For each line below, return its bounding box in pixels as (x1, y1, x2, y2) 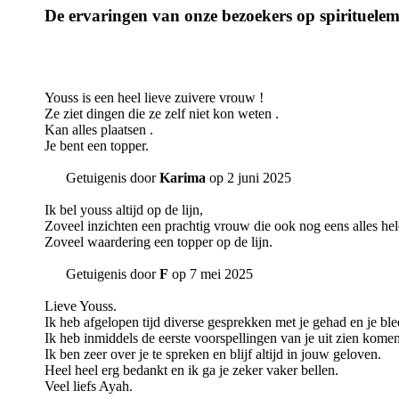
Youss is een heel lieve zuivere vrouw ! (45, 90, 264, 106)
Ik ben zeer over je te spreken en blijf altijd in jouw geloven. (45, 346, 381, 362)
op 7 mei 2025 (168, 266, 253, 282)
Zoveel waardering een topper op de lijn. (45, 234, 273, 250)
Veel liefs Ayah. (45, 379, 133, 395)
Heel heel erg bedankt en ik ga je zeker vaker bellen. (45, 362, 338, 379)
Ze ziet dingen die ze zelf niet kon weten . (45, 106, 279, 122)
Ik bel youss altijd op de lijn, (45, 202, 203, 218)
